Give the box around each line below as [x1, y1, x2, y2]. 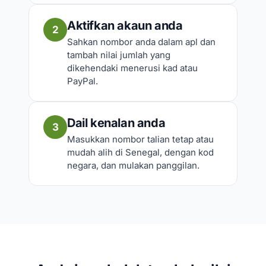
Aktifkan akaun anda [67, 18, 183, 33]
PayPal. [67, 75, 98, 87]
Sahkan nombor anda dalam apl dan [67, 36, 216, 47]
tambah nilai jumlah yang [67, 49, 170, 61]
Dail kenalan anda [67, 115, 166, 130]
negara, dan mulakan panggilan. [67, 159, 199, 171]
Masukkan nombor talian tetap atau [67, 133, 214, 145]
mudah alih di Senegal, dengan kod [67, 146, 214, 158]
